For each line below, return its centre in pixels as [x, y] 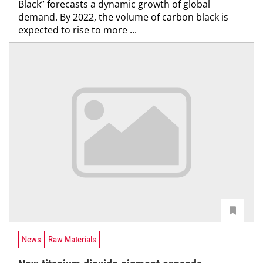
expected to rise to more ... [77, 30]
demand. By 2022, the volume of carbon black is [123, 17]
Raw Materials [72, 239]
